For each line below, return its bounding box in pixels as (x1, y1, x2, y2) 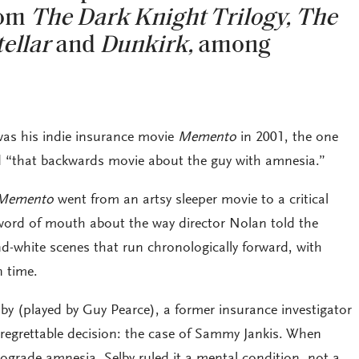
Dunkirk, (99, 33, 193, 58)
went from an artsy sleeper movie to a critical (53, 192, 329, 208)
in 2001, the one (236, 130, 338, 145)
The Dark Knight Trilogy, (30, 6, 291, 31)
